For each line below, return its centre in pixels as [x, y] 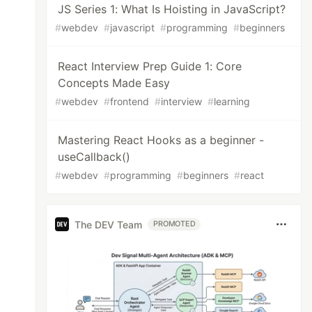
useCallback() [94, 157]
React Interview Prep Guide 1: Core [150, 66]
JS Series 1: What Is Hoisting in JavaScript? [172, 9]
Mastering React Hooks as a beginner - [161, 140]
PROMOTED [174, 224]
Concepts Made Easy [114, 83]
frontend [130, 101]
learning [232, 101]
